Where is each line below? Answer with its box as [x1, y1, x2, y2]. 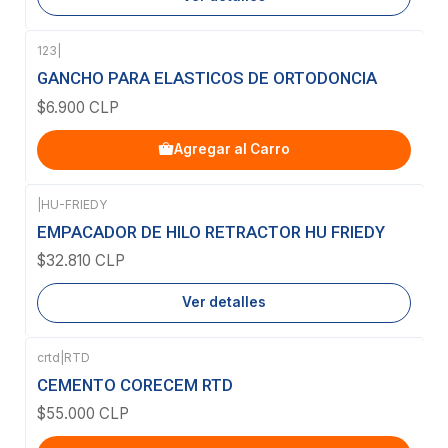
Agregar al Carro [174, 141, 290, 157]
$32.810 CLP [37, 250, 125, 270]
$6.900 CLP [37, 97, 119, 117]
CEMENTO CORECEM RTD [37, 375, 233, 396]
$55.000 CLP [37, 404, 129, 424]
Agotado [59, 212, 123, 233]
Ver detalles [182, 294, 266, 311]
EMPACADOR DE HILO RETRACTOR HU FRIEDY [37, 221, 385, 242]
